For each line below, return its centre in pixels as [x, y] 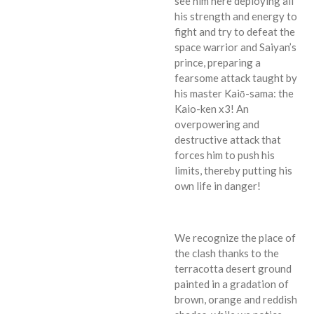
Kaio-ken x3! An [212, 108]
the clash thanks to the [227, 253]
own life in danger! [218, 185]
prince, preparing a [218, 62]
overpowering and [217, 124]
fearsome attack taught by [236, 77]
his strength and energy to [236, 16]
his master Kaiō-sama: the [234, 93]
